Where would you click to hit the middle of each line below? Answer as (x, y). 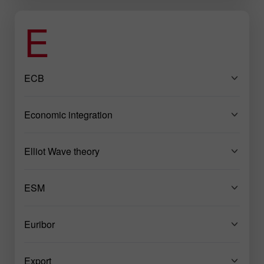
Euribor (39, 224)
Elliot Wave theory (62, 151)
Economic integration (68, 114)
